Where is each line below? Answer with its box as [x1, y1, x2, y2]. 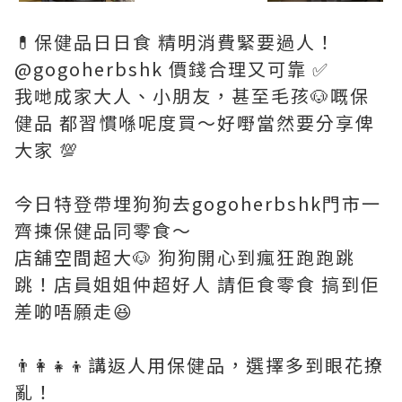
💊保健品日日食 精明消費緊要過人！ [14, 28, 336, 55]
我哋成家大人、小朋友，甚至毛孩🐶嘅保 [14, 82, 370, 109]
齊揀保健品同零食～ [14, 216, 192, 243]
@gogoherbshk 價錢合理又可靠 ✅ [14, 55, 329, 82]
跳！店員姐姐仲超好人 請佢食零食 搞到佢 [14, 270, 380, 297]
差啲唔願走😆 [14, 297, 139, 324]
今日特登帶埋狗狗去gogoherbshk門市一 [14, 189, 381, 216]
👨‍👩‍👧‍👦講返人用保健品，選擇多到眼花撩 [14, 351, 384, 378]
